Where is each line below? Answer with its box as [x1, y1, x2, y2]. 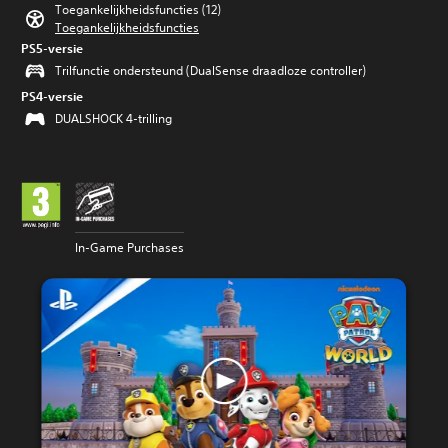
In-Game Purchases [75, 239, 184, 256]
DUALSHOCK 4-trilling [55, 110, 172, 127]
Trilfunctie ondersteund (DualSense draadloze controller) [55, 62, 366, 79]
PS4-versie [21, 88, 83, 104]
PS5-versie [21, 40, 83, 56]
